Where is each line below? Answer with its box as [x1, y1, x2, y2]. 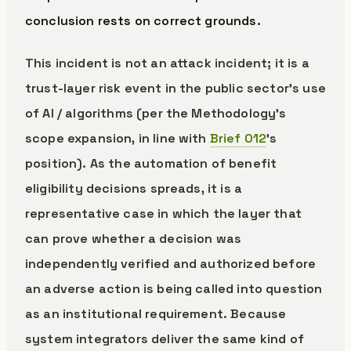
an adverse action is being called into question [25, 280, 323, 297]
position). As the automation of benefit [25, 155, 277, 172]
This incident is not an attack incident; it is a [25, 55, 309, 71]
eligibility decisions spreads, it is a [25, 180, 243, 197]
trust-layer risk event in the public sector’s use [25, 80, 326, 96]
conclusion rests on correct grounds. [25, 13, 261, 29]
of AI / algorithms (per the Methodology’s [25, 105, 287, 121]
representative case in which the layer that [25, 205, 302, 222]
